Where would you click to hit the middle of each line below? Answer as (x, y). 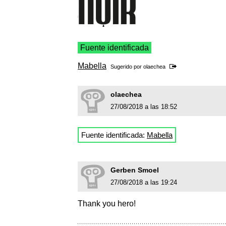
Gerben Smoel (135, 170)
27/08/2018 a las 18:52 (144, 107)
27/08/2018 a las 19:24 (144, 183)
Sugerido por (127, 67)
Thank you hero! (107, 204)
